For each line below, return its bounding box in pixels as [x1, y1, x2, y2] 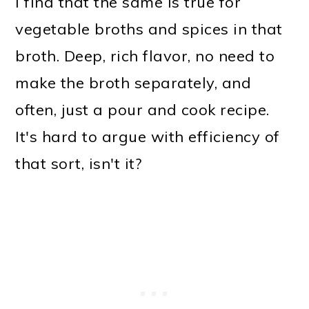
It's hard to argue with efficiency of [15, 126, 280, 146]
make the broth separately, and [15, 72, 252, 92]
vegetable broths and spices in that [15, 19, 283, 39]
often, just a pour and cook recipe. [15, 99, 270, 119]
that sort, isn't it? [15, 153, 142, 173]
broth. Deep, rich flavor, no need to [15, 46, 275, 66]
